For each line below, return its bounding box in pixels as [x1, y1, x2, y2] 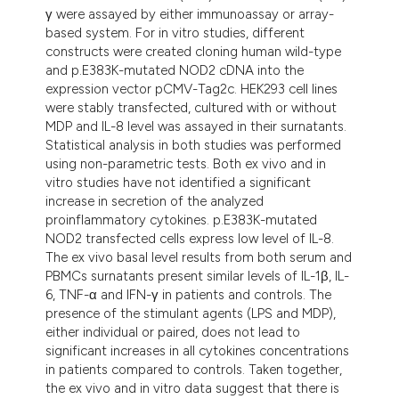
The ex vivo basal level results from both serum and [45, 248, 353, 265]
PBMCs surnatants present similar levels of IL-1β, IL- [45, 267, 350, 284]
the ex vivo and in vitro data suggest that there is [45, 379, 340, 396]
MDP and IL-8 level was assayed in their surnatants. [45, 118, 347, 134]
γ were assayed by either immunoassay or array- [45, 5, 335, 22]
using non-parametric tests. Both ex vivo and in [45, 155, 327, 172]
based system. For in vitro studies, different [45, 24, 305, 41]
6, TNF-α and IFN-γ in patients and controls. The [45, 286, 332, 303]
